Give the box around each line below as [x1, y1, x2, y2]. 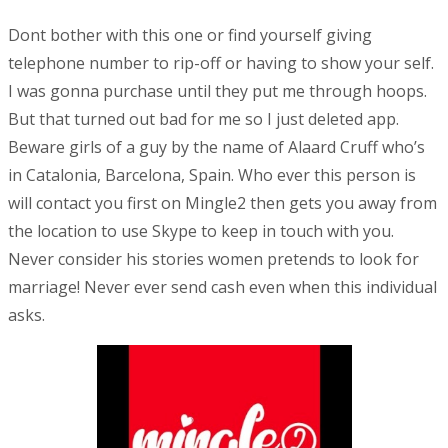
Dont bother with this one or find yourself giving [8, 24, 372, 47]
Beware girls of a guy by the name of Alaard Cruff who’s [8, 136, 425, 159]
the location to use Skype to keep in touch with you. [8, 220, 394, 243]
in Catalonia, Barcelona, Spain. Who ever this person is [8, 164, 416, 187]
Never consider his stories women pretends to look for [8, 248, 419, 271]
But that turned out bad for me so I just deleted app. [8, 108, 399, 131]
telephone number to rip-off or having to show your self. [8, 52, 434, 75]
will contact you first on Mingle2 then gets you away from [8, 192, 437, 215]
